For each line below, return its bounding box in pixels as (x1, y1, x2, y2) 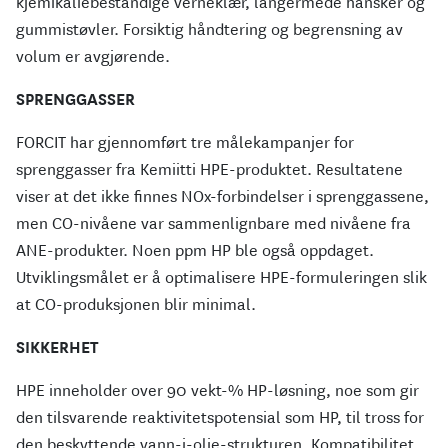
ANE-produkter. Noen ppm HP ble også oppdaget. (16, 240, 374, 262)
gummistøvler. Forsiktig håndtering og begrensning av (16, 19, 403, 41)
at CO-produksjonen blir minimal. (16, 294, 256, 316)
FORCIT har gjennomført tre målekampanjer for (16, 132, 354, 154)
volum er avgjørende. (16, 46, 170, 68)
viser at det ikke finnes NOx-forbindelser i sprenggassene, (16, 186, 429, 208)
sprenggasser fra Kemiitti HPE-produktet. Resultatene (16, 159, 403, 181)
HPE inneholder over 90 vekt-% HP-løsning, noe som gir (16, 380, 419, 402)
